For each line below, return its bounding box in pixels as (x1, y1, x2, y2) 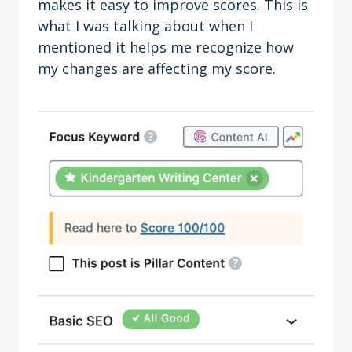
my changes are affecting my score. (38, 59, 284, 78)
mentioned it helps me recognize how (38, 38, 294, 57)
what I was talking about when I (38, 16, 253, 35)
